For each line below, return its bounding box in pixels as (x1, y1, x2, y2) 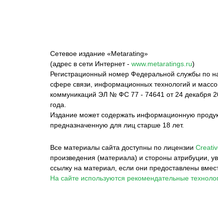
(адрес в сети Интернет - (50, 60, 129, 68)
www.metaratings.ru (131, 60, 192, 68)
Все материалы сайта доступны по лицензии (50, 144, 194, 151)
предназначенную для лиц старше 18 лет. (50, 121, 184, 129)
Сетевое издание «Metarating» (50, 50, 148, 57)
